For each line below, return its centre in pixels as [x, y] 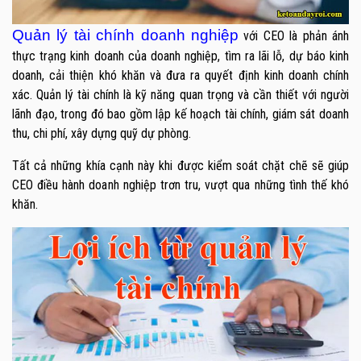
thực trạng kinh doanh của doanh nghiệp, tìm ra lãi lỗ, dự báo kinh [180, 56]
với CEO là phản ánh [297, 35]
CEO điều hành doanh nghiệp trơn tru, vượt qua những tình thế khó [180, 185]
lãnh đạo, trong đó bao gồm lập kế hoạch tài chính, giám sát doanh [180, 114]
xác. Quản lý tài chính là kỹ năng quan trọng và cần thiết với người [180, 94]
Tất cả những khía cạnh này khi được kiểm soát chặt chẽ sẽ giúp [180, 165]
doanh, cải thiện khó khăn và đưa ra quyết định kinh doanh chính [180, 75]
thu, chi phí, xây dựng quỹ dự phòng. [102, 133]
